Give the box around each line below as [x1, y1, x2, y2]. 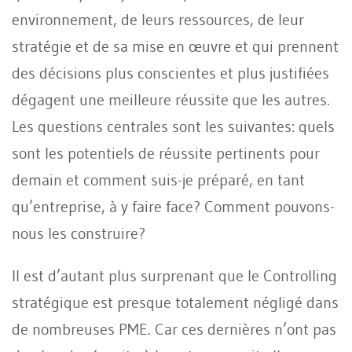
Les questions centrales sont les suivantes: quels [12, 116, 335, 136]
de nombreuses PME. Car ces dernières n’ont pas [12, 319, 336, 339]
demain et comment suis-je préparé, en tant [12, 170, 305, 189]
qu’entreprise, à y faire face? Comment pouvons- [12, 196, 335, 216]
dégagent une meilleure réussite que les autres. [12, 90, 330, 109]
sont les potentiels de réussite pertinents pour [12, 143, 320, 163]
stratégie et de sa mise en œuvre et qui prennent [12, 36, 339, 56]
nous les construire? [12, 223, 145, 243]
